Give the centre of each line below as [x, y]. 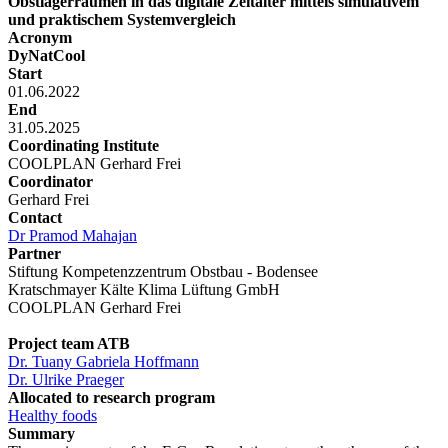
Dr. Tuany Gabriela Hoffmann [103, 361]
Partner [34, 253]
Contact [35, 217]
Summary [41, 433]
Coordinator [50, 181]
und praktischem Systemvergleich [122, 19]
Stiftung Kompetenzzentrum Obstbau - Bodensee [163, 271]
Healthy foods [52, 415]
